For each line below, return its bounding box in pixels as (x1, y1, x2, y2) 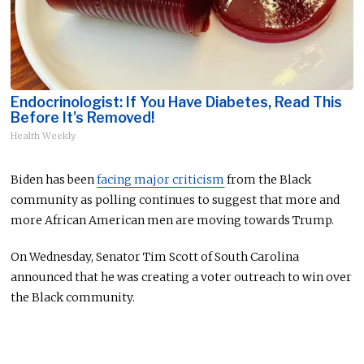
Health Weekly (11, 129, 76, 141)
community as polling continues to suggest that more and (11, 192, 340, 207)
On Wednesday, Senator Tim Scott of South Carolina (11, 249, 300, 264)
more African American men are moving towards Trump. (11, 212, 335, 227)
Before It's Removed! (11, 108, 155, 126)
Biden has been (11, 171, 97, 187)
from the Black (224, 171, 312, 187)
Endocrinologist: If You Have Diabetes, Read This (11, 93, 343, 110)
